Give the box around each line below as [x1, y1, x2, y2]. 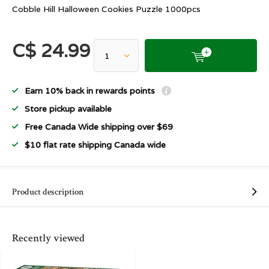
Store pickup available [25, 103, 112, 114]
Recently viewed [12, 231, 85, 245]
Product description [12, 186, 84, 198]
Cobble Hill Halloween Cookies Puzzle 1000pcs [12, 4, 201, 14]
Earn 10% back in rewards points [25, 85, 157, 96]
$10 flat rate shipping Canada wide [25, 139, 166, 150]
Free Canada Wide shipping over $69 [25, 121, 173, 132]
